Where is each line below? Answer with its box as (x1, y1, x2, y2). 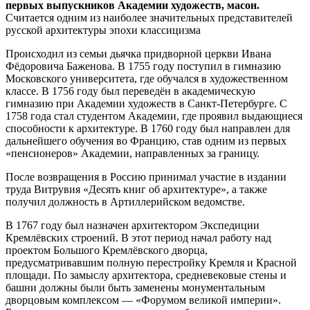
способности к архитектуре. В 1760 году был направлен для (6, 122, 290, 134)
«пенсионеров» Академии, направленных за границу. (6, 147, 259, 159)
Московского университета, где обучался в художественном (6, 72, 288, 84)
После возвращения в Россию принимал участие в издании (6, 170, 286, 183)
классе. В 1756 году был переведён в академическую (6, 84, 255, 97)
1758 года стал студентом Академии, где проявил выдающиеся (6, 109, 302, 122)
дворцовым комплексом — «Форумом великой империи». (6, 293, 281, 306)
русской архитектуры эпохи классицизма (6, 24, 201, 36)
